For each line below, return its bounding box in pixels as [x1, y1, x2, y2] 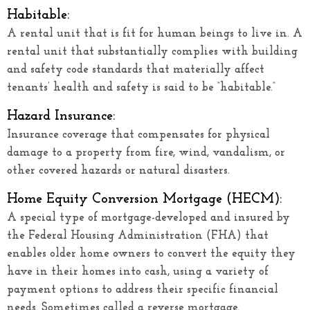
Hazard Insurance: [7, 109, 115, 123]
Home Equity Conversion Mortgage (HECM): [7, 192, 282, 206]
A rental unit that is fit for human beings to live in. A [7, 27, 302, 39]
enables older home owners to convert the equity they [7, 247, 295, 259]
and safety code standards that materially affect [7, 63, 264, 75]
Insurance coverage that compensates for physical [7, 128, 270, 140]
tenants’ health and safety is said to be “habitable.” [7, 81, 275, 93]
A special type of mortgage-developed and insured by [7, 211, 290, 224]
